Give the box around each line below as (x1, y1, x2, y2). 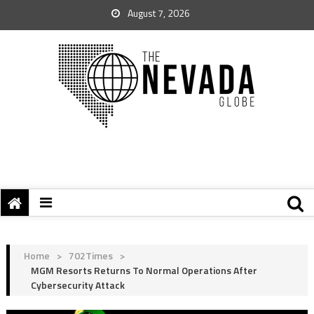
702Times (68, 248, 113, 263)
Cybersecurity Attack (30, 278, 125, 292)
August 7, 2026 (125, 6, 190, 20)
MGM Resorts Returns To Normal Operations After (30, 263, 257, 278)
